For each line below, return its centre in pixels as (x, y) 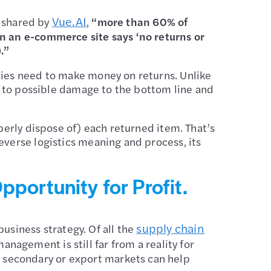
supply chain (170, 228)
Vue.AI (69, 21)
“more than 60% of (140, 21)
